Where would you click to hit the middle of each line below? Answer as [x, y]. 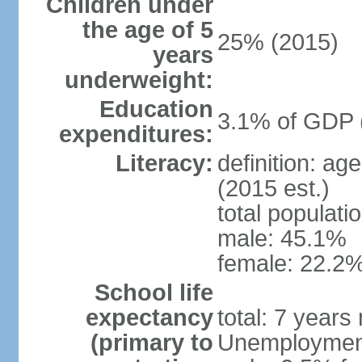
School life [154, 293]
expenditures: [136, 134]
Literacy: [164, 163]
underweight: [139, 80]
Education [156, 109]
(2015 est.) [273, 188]
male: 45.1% [282, 238]
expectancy [149, 318]
